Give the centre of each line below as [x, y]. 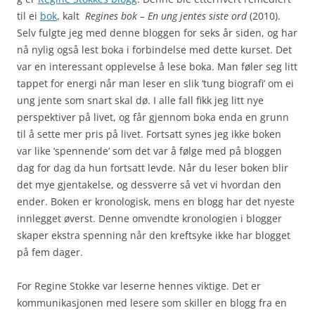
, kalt [71, 15]
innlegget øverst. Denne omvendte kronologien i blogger [149, 218]
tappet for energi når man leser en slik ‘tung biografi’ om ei [155, 83]
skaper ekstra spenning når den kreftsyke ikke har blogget [154, 235]
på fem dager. [50, 252]
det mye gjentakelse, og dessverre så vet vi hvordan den [149, 184]
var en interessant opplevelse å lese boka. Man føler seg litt [157, 66]
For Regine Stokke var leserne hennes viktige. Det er [139, 285]
